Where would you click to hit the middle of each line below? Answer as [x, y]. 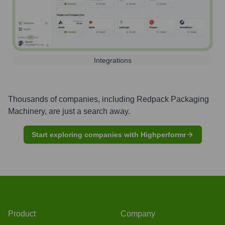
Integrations [113, 60]
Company [138, 213]
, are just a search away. [87, 111]
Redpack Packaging [173, 99]
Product [22, 213]
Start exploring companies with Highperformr [108, 134]
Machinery [26, 111]
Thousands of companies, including [72, 99]
